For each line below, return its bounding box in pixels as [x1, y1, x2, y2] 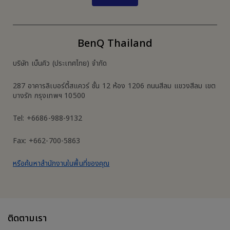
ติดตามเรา [8, 211, 47, 225]
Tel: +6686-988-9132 [13, 112, 83, 124]
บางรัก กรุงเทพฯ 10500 [13, 90, 85, 101]
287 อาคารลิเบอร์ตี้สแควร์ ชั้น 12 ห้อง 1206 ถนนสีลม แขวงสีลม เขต [13, 80, 216, 91]
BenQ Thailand [77, 35, 153, 51]
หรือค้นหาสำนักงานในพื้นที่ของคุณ [13, 158, 110, 169]
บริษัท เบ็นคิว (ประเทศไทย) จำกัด [13, 57, 107, 69]
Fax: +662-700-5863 [13, 135, 81, 146]
